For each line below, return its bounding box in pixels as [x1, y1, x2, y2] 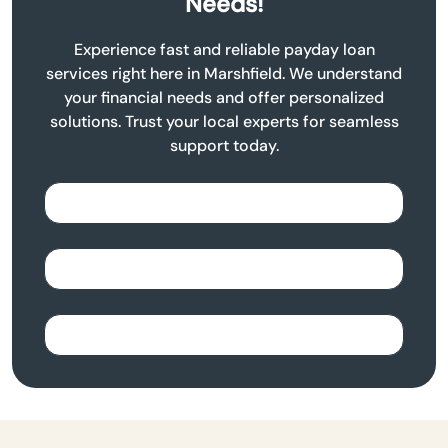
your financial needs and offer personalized [64, 86, 384, 108]
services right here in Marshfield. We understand [46, 62, 402, 84]
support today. [169, 134, 279, 156]
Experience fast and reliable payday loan [73, 38, 375, 60]
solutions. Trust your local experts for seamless [49, 110, 399, 132]
